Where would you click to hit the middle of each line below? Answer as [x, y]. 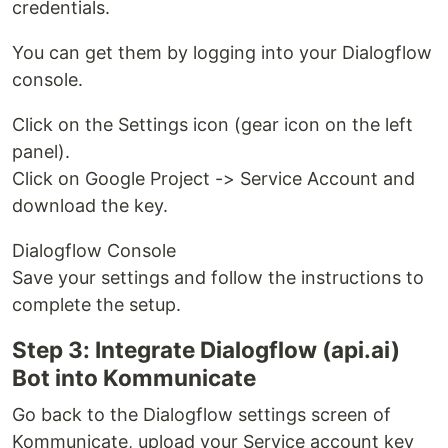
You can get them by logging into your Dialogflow [222, 52]
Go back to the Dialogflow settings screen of [201, 414]
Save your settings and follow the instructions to [218, 277]
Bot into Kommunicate [134, 377]
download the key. [90, 205]
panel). [41, 151]
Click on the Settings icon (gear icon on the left [212, 124]
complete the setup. [96, 304]
